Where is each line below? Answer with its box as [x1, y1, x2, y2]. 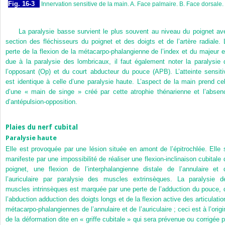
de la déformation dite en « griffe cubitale [6, 215, 125, 223]
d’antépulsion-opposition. [6, 98, 77, 106]
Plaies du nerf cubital [6, 123, 78, 131]
